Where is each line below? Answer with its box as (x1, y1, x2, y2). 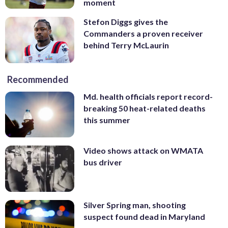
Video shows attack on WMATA (83, 146, 203, 156)
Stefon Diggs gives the (83, 17, 168, 27)
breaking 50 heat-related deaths (83, 103, 206, 113)
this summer (83, 115, 130, 125)
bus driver (83, 157, 122, 167)
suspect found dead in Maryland (83, 212, 205, 222)
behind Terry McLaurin (83, 40, 169, 50)
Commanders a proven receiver (83, 28, 203, 39)
